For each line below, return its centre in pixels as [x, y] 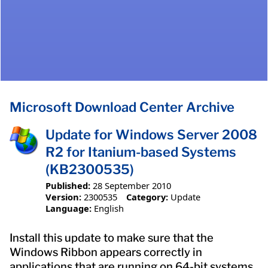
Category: [147, 197]
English [109, 208]
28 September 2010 [132, 185]
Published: [68, 185]
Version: [63, 197]
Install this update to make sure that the [112, 237]
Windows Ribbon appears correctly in [106, 252]
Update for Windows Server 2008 [151, 135]
